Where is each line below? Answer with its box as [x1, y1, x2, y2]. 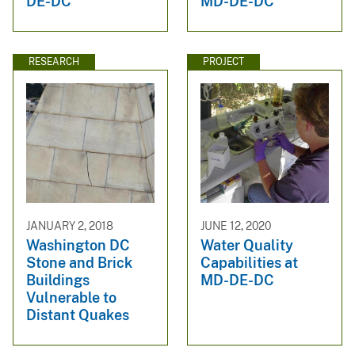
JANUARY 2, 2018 [26, 219, 113, 233]
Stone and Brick [26, 254, 132, 271]
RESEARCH [29, 55, 79, 67]
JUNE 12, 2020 [200, 219, 271, 233]
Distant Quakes [26, 306, 129, 323]
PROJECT [203, 55, 244, 67]
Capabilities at [200, 254, 298, 271]
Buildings [26, 271, 90, 288]
